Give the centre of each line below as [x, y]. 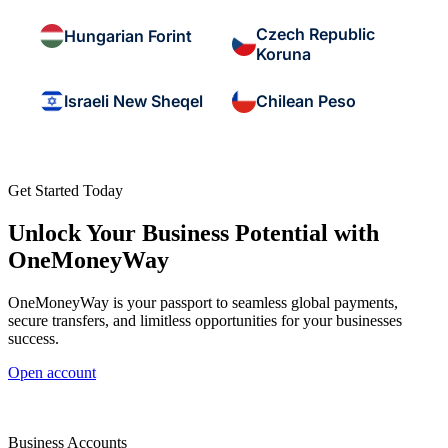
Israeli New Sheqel [133, 101]
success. [33, 338]
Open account [52, 372]
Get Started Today [65, 191]
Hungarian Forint [128, 36]
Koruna [283, 54]
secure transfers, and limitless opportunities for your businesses [205, 320]
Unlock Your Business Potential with [193, 233]
